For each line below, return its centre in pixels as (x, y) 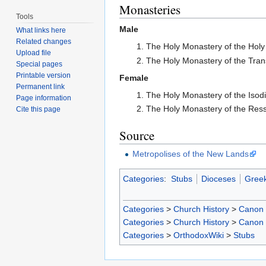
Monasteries (150, 10)
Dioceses (218, 179)
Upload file (34, 53)
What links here (41, 31)
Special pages (39, 64)
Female (134, 77)
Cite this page (39, 110)
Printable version (44, 76)
